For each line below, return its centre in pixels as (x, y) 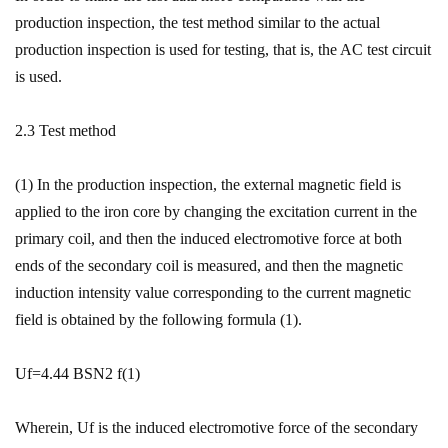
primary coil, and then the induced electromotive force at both (208, 238)
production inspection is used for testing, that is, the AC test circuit (223, 49)
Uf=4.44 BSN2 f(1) (77, 373)
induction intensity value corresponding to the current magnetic (213, 292)
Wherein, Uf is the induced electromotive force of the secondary (216, 427)
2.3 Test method (65, 130)
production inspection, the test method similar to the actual (197, 22)
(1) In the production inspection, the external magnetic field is (208, 184)
